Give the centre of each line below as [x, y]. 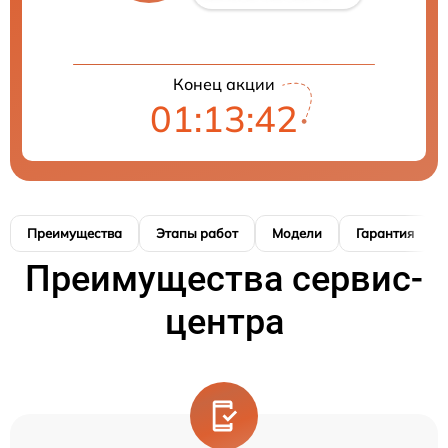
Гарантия [385, 233]
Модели [297, 233]
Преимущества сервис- [224, 279]
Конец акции [224, 84]
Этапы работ [197, 233]
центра [224, 322]
